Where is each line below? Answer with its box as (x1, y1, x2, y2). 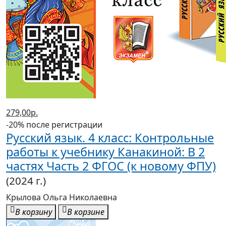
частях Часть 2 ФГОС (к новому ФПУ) (6, 158, 216, 175)
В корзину (15, 206, 52, 218)
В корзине (67, 206, 104, 218)
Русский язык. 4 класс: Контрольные (6, 130, 214, 146)
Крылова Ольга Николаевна (6, 192, 117, 203)
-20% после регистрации (6, 119, 102, 131)
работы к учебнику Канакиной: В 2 (6, 144, 205, 160)
